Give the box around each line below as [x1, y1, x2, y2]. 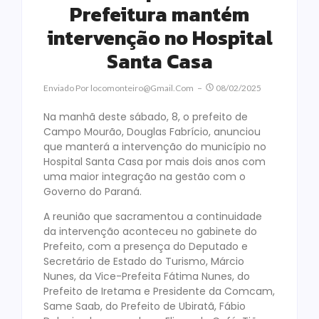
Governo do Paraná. [43, 184, 142, 199]
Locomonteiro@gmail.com [90, 83, 194, 94]
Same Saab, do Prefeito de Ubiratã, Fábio [43, 299, 246, 314]
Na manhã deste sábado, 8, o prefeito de [43, 110, 248, 125]
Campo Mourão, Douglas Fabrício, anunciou [43, 125, 261, 140]
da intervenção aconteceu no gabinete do [43, 224, 257, 239]
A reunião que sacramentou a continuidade [43, 209, 262, 224]
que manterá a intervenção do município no [43, 140, 266, 155]
